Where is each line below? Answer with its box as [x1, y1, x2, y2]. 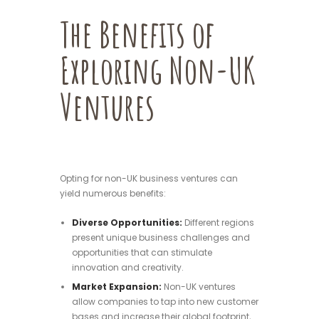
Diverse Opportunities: [71, 216, 182, 229]
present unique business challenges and [71, 231, 250, 244]
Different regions [182, 216, 254, 229]
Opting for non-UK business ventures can [60, 172, 238, 184]
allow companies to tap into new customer [71, 296, 258, 308]
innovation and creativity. [71, 261, 184, 274]
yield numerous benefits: [60, 187, 166, 199]
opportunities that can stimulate [71, 246, 212, 259]
